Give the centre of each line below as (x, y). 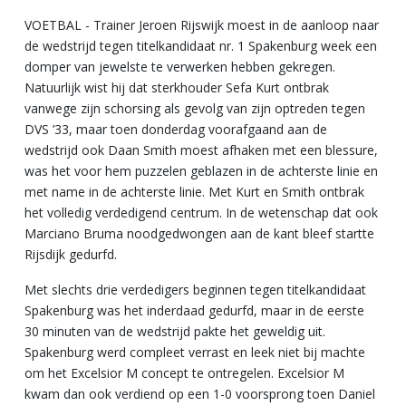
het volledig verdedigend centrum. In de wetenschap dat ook (201, 212)
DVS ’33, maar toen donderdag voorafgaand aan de (176, 129)
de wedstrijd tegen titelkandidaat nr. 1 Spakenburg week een (201, 45)
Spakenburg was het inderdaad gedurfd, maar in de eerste (194, 310)
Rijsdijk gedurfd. (72, 254)
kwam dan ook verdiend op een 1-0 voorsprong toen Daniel (200, 393)
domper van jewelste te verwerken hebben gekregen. (180, 66)
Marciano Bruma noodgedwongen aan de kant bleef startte (199, 233)
